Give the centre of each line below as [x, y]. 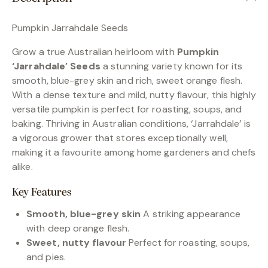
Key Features [42, 193]
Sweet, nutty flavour [76, 242]
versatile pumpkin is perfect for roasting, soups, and [127, 109]
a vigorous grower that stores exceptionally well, [120, 138]
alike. [22, 166]
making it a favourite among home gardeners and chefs [134, 152]
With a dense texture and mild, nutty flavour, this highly [134, 95]
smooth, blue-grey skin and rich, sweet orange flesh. [127, 80]
